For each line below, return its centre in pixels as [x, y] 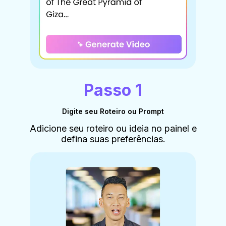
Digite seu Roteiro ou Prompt [113, 111]
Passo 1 [113, 90]
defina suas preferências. [113, 139]
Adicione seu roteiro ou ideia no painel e [113, 128]
